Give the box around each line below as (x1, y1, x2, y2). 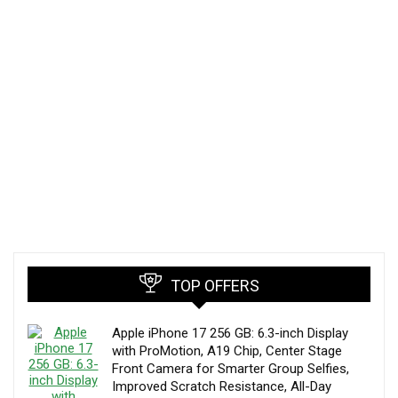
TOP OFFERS (170, 275, 259, 295)
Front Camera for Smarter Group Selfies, (112, 360, 349, 377)
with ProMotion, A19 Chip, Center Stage (112, 342, 342, 359)
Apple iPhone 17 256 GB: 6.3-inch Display (112, 324, 348, 341)
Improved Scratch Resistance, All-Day (112, 378, 331, 394)
